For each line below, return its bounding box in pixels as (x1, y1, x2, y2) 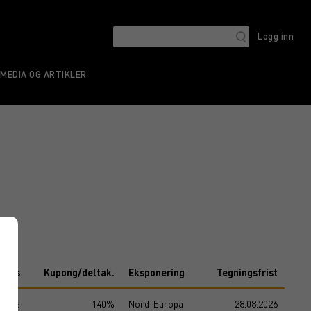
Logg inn (258, 30, 294, 42)
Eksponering (128, 266, 185, 279)
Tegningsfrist (217, 266, 278, 279)
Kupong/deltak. (44, 266, 115, 279)
